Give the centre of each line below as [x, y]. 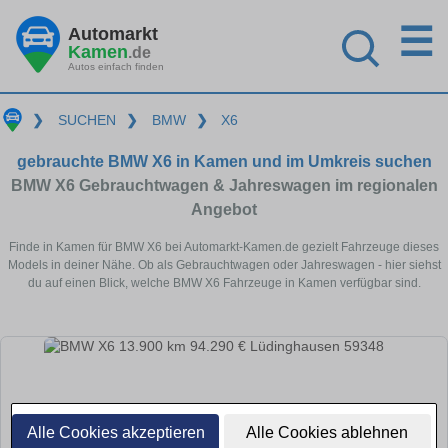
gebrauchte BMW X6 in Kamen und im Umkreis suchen [224, 161]
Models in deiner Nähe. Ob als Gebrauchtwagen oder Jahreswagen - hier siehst [224, 264]
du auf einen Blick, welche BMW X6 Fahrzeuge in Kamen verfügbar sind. [224, 282]
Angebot [224, 209]
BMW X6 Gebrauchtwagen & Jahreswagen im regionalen [224, 185]
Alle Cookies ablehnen [327, 432]
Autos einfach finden [116, 66]
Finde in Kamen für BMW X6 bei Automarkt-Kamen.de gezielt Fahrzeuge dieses [224, 246]
